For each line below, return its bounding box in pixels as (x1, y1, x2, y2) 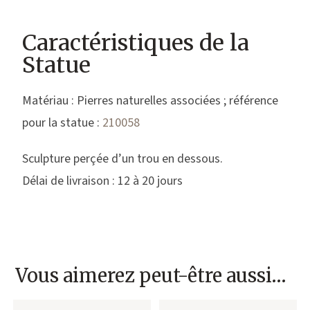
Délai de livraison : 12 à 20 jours (22, 172, 183, 190)
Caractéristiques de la (22, 28, 250, 57)
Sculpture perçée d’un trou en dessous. (22, 149, 224, 167)
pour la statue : (22, 113, 103, 131)
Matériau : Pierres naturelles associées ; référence (22, 91, 279, 109)
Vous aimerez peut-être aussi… (15, 263, 287, 287)
